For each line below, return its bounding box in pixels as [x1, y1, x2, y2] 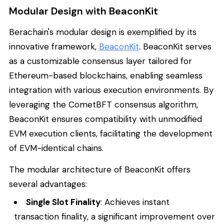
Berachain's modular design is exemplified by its [9, 26, 196, 37]
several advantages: [9, 178, 87, 190]
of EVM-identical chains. [9, 142, 103, 153]
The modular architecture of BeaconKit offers [9, 164, 190, 175]
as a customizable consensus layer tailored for [9, 55, 192, 66]
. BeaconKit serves [139, 40, 211, 52]
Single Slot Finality [26, 196, 101, 208]
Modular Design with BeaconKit [9, 4, 158, 18]
